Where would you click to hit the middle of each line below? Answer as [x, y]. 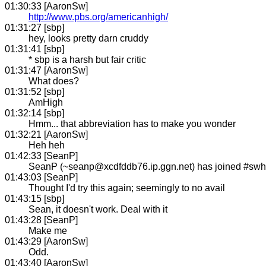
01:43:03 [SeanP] [41, 177]
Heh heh [47, 145]
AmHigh [46, 102]
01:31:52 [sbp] [34, 91]
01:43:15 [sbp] [34, 198]
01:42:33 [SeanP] [41, 156]
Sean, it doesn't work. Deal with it [98, 209]
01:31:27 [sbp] [34, 27]
